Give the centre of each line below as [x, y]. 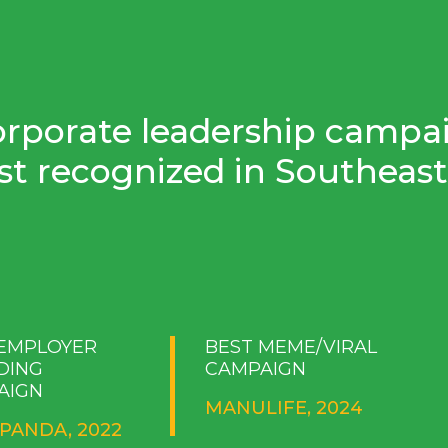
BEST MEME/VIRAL [291, 346]
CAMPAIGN [256, 368]
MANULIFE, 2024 [284, 407]
